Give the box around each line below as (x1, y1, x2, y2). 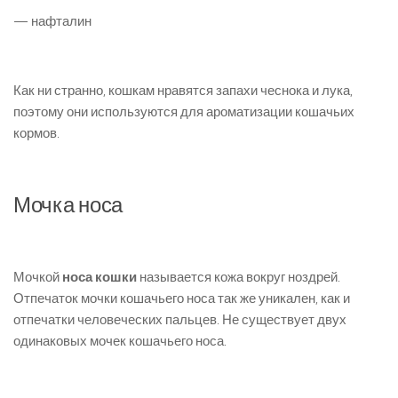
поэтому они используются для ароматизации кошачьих (13, 104, 354, 121)
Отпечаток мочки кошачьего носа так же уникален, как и (13, 291, 350, 307)
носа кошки (62, 269, 137, 286)
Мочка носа (13, 193, 123, 219)
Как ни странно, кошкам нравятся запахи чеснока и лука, (13, 83, 353, 99)
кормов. (13, 125, 60, 142)
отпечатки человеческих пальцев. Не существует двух (13, 312, 346, 329)
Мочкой (13, 269, 62, 286)
